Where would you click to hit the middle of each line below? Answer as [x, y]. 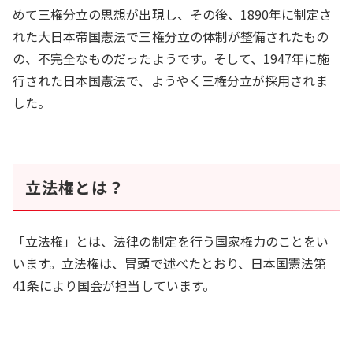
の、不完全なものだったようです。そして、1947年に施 [171, 58]
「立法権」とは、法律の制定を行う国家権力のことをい [171, 241]
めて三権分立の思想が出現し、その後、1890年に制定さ [173, 14]
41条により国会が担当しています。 [114, 285]
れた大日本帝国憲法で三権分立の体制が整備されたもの [171, 36]
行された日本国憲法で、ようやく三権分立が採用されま [171, 80]
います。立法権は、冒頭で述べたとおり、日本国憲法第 [170, 263]
